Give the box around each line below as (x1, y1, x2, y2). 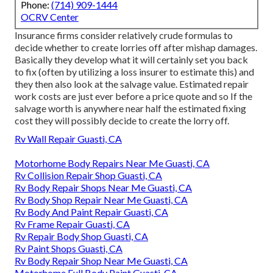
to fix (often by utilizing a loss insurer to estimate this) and (15, 66, 254, 78)
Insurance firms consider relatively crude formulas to (15, 29, 233, 41)
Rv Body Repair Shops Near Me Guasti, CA (15, 182, 192, 194)
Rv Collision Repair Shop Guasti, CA (15, 169, 162, 182)
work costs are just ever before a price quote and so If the (15, 90, 252, 102)
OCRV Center (21, 11, 79, 23)
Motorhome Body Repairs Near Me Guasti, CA (15, 157, 210, 169)
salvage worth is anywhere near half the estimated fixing (15, 102, 246, 115)
